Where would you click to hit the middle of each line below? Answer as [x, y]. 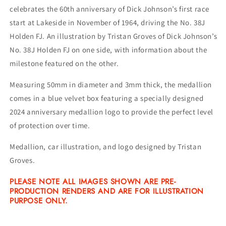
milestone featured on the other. [64, 64]
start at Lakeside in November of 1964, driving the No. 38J [107, 23]
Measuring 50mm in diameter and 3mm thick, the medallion [111, 85]
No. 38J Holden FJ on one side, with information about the [108, 50]
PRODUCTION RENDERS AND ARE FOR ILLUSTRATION [107, 191]
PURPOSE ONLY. [39, 201]
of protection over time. [50, 126]
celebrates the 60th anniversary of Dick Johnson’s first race [110, 9]
